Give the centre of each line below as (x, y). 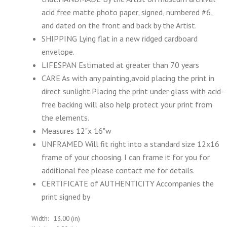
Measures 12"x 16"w (77, 131)
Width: (40, 219)
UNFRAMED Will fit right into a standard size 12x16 (130, 144)
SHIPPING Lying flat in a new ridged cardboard (120, 39)
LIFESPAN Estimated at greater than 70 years (120, 65)
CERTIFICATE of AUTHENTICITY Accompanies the (128, 183)
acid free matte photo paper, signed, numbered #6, (127, 12)
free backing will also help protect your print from (127, 104)
